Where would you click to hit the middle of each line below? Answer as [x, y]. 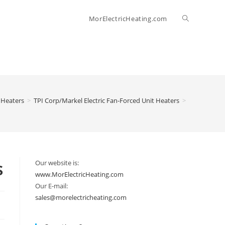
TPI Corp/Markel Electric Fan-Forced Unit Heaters [106, 100]
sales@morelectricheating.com [81, 197]
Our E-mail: [51, 186]
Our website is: [57, 163]
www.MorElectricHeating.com [79, 174]
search [194, 93]
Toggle [193, 18]
